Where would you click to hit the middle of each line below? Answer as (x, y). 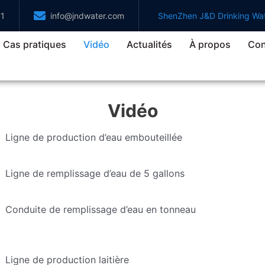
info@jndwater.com (87, 16)
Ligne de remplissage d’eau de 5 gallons (95, 173)
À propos (210, 44)
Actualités (150, 44)
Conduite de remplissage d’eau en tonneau (100, 209)
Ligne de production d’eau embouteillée (93, 137)
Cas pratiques (35, 44)
